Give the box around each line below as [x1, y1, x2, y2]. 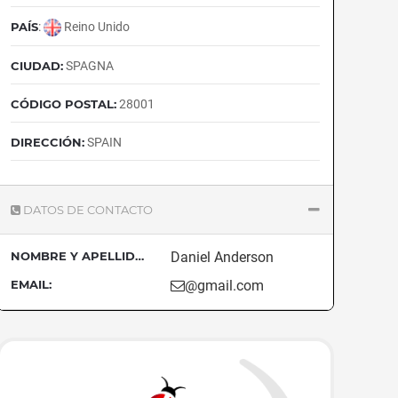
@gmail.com [185, 277, 264, 295]
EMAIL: [11, 277, 52, 292]
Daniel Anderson [171, 249, 274, 267]
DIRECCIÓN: [11, 135, 84, 150]
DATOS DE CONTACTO [23, 203, 153, 218]
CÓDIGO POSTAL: [11, 97, 116, 112]
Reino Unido [61, 20, 130, 34]
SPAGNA [63, 59, 114, 74]
